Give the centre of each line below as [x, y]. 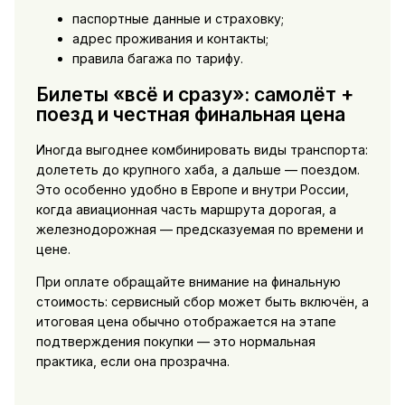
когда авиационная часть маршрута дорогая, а [186, 210]
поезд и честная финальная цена [190, 114]
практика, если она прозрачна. [132, 362]
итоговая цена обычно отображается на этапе [186, 322]
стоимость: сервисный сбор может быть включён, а [202, 302]
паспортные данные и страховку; [178, 19]
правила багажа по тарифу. [157, 59]
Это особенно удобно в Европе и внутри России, [192, 190]
